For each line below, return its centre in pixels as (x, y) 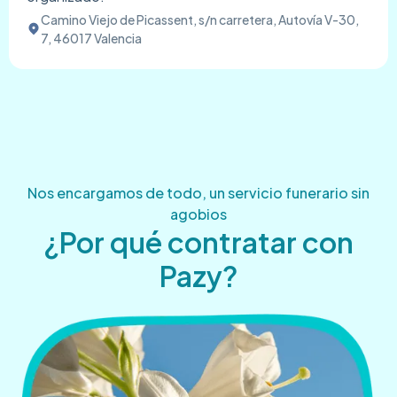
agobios (198, 214)
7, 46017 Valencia (91, 38)
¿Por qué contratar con (198, 241)
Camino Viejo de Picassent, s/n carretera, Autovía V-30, (200, 19)
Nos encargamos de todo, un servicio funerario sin (198, 192)
